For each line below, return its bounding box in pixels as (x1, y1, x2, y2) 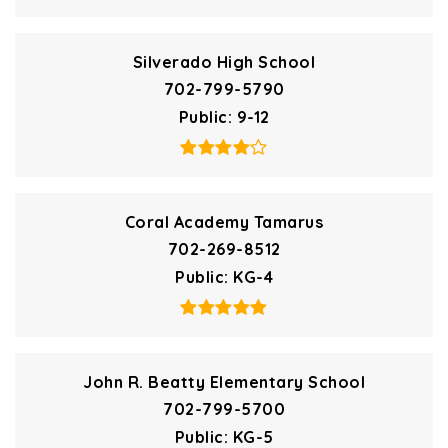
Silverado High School (132, 52, 316, 73)
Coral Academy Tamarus (124, 212, 324, 233)
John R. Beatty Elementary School (83, 372, 365, 393)
